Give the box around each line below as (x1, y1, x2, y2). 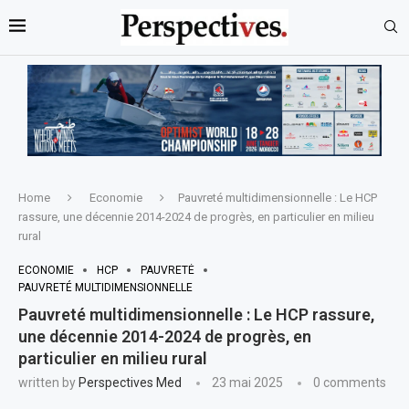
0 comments (313, 374, 386, 390)
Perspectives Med (79, 374, 182, 390)
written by (18, 374, 79, 390)
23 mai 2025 (212, 374, 283, 390)
